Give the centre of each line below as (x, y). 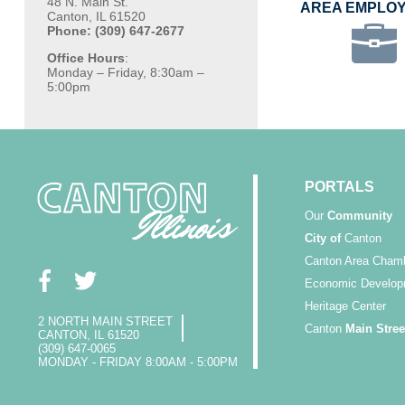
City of (322, 239)
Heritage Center (345, 306)
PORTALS (339, 187)
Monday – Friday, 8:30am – (125, 72)
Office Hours (85, 57)
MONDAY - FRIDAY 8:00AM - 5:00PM (137, 363)
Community (359, 216)
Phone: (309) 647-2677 (115, 30)
